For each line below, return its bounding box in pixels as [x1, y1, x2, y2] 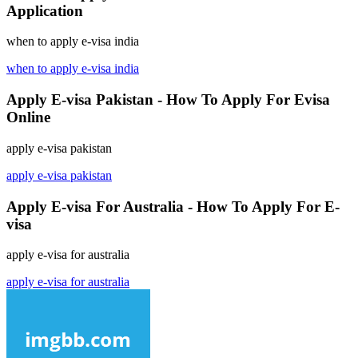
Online [6, 109, 50, 126]
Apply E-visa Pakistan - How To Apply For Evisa [6, 91, 330, 109]
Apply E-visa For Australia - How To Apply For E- [6, 197, 340, 215]
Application [6, 2, 83, 19]
